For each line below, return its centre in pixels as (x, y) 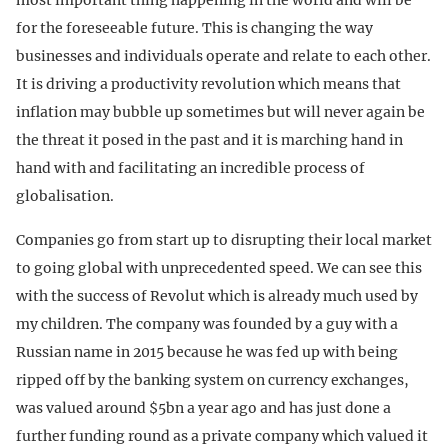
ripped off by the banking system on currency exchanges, (212, 379)
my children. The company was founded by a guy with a (207, 323)
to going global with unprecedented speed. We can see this (219, 267)
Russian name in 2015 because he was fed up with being (207, 351)
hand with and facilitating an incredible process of (190, 167)
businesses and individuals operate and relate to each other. (223, 55)
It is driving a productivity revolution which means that (208, 83)
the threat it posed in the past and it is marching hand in (209, 139)
